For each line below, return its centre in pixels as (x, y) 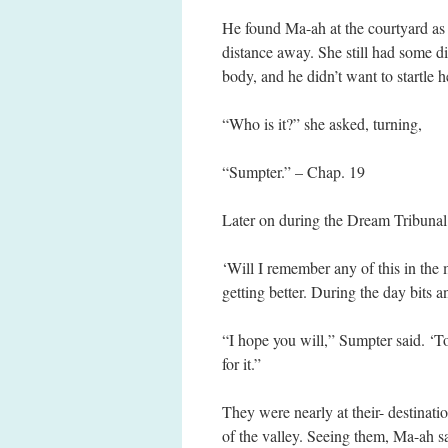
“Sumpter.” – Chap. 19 (293, 171)
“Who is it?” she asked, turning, (322, 123)
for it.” (241, 363)
